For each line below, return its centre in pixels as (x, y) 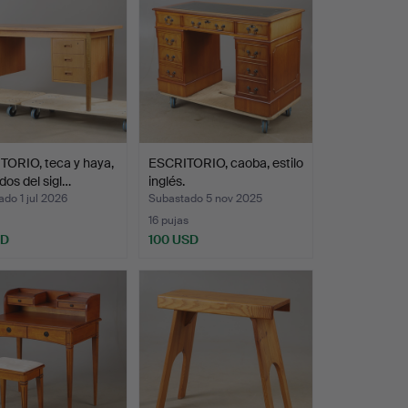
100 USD (173, 239)
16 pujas (168, 220)
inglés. (166, 181)
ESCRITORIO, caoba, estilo (225, 163)
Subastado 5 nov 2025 (205, 198)
